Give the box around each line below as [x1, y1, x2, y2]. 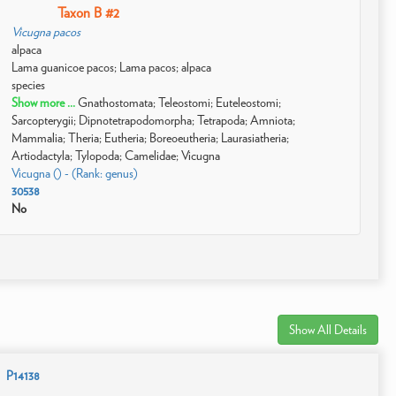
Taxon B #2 [57, 4, 119, 21]
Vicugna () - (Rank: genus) [11, 166, 139, 180]
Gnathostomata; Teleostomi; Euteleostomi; [78, 95, 282, 110]
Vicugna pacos [11, 25, 81, 39]
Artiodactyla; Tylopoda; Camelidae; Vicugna [11, 148, 221, 163]
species [11, 78, 46, 92]
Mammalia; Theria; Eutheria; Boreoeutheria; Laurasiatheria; [11, 131, 290, 145]
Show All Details [289, 323, 367, 337]
